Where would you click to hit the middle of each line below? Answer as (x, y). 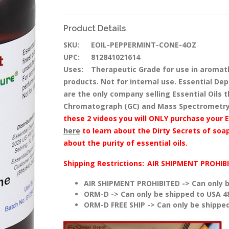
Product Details (94, 29)
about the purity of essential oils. (125, 143)
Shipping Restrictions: (104, 164)
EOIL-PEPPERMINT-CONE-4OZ (142, 45)
